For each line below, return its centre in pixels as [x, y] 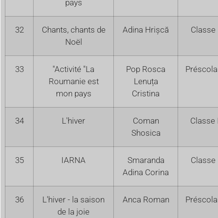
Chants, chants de [73, 29]
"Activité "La [73, 69]
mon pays [73, 93]
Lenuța [146, 81]
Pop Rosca [146, 69]
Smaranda [146, 160]
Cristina [146, 93]
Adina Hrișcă [146, 29]
